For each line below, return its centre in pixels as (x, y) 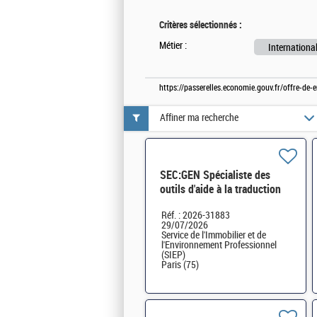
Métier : (173, 45)
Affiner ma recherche (199, 118)
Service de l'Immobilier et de (214, 235)
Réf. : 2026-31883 (196, 215)
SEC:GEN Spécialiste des (215, 175)
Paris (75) (180, 265)
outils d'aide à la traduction (220, 189)
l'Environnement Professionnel (219, 245)
